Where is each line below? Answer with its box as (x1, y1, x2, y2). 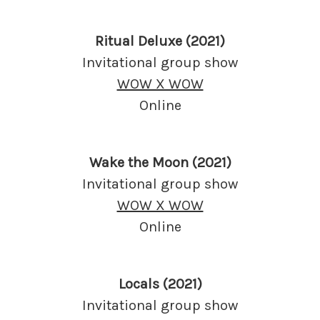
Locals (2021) (118, 275, 202, 292)
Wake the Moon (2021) (89, 154, 231, 171)
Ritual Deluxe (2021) (95, 32, 225, 49)
